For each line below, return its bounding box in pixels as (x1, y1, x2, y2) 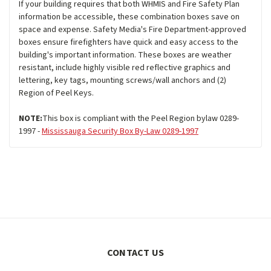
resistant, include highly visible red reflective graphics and (19, 62, 230, 74)
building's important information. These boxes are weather (19, 49, 232, 62)
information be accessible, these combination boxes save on (19, 11, 240, 24)
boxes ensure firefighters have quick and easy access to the (19, 36, 238, 49)
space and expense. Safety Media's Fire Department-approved (19, 24, 246, 36)
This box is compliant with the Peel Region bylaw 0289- (42, 113, 239, 125)
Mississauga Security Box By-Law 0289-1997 (42, 125, 198, 138)
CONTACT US (106, 246, 165, 260)
